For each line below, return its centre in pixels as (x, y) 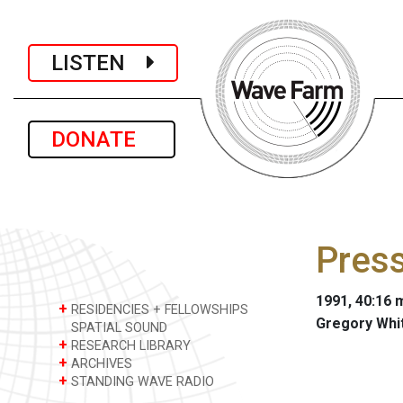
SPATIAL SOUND (117, 328)
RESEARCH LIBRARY (129, 346)
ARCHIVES (100, 364)
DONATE (102, 139)
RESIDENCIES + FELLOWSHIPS (158, 310)
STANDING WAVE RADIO (141, 382)
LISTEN (99, 63)
